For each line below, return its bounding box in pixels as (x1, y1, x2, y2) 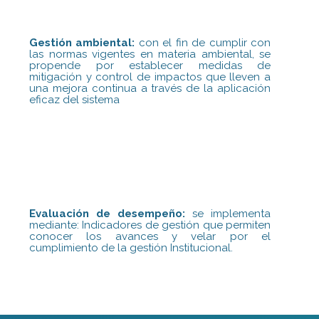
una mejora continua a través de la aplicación (29, 81, 271, 95)
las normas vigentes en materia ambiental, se (29, 47, 271, 61)
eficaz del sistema (29, 93, 120, 106)
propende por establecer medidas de (29, 58, 271, 72)
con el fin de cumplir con (135, 36, 271, 49)
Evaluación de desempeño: (29, 207, 186, 221)
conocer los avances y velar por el (29, 230, 271, 244)
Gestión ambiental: (29, 36, 135, 49)
